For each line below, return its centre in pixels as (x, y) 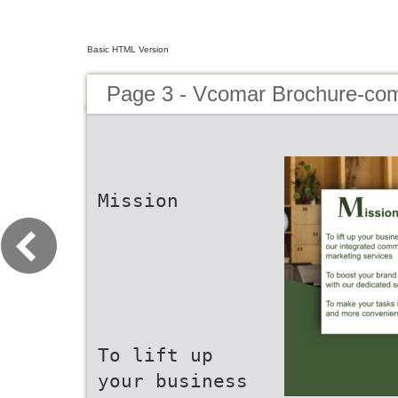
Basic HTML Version (128, 49)
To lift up (155, 355)
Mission (138, 200)
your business (173, 381)
